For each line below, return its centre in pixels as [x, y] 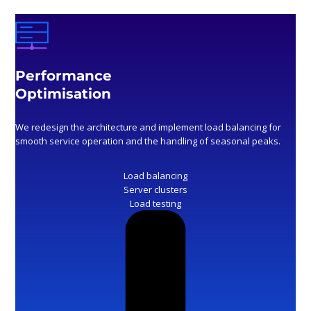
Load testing [155, 204]
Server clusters [155, 190]
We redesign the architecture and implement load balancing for [149, 127]
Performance [64, 76]
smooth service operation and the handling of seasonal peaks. [148, 141]
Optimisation [64, 94]
